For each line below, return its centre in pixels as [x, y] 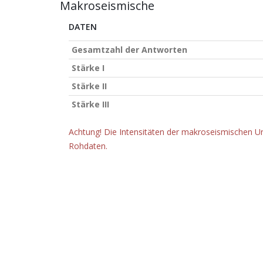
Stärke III [90, 104]
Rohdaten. [88, 146]
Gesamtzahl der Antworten [129, 50]
